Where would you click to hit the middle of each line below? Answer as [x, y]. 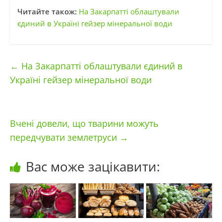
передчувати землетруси [64, 138]
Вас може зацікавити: [93, 167]
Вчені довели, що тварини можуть [84, 124]
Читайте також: [48, 12]
